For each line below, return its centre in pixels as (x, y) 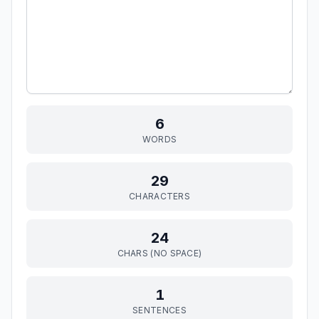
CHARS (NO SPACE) (159, 253)
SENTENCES (159, 310)
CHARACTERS (159, 196)
